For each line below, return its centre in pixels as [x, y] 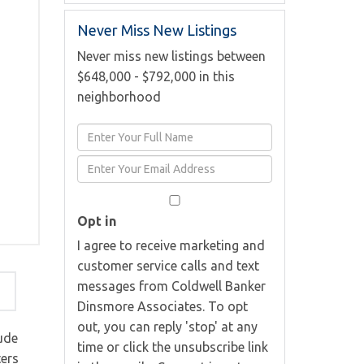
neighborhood [119, 96]
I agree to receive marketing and [171, 245]
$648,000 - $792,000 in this [156, 76]
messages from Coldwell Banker [171, 286]
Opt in [96, 221]
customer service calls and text [168, 265]
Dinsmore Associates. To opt [162, 306]
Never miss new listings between [171, 56]
